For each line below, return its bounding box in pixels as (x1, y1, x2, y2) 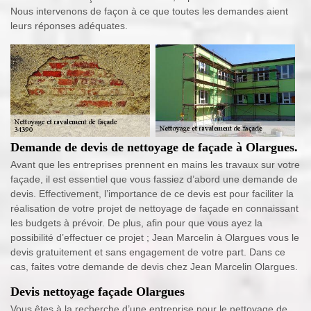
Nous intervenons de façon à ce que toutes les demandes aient (10, 6, 288, 17)
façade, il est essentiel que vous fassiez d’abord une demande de (10, 174, 298, 185)
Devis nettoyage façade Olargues (10, 285, 185, 299)
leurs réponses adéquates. (10, 20, 128, 32)
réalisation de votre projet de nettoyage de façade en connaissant (10, 203, 299, 215)
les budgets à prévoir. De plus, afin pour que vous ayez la (10, 217, 262, 229)
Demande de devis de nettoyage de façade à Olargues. (10, 140, 298, 155)
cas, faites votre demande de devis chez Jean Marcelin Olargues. (10, 261, 298, 273)
